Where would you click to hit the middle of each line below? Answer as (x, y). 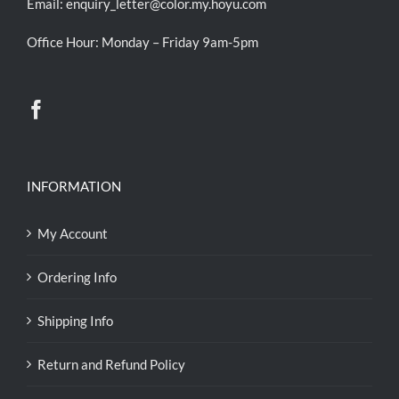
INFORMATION (74, 186)
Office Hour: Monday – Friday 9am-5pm (142, 42)
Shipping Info (75, 321)
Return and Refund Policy (111, 364)
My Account (73, 233)
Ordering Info (77, 277)
